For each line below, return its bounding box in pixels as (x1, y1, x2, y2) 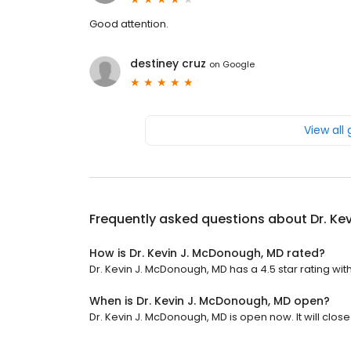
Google (223, 57, 255, 71)
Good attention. (89, 16, 168, 32)
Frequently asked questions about (89, 210, 310, 229)
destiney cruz (130, 56, 206, 72)
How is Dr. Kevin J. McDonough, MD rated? (89, 245, 325, 262)
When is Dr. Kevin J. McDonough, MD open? (89, 293, 330, 309)
